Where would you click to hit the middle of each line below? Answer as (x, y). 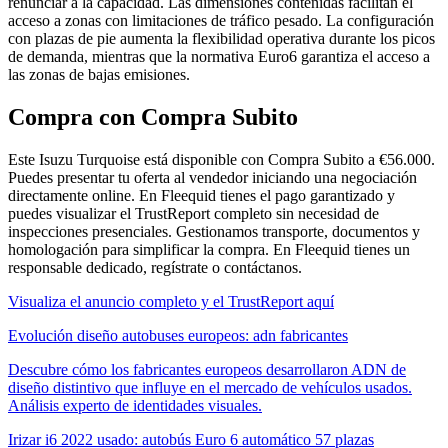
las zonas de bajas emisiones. (99, 75)
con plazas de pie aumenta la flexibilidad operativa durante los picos (221, 39)
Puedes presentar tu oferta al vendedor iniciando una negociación (212, 178)
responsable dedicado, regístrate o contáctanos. (155, 268)
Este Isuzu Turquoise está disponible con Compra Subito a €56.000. (221, 160)
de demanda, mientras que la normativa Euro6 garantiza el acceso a (219, 57)
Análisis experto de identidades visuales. (135, 406)
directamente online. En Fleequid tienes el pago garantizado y (201, 196)
